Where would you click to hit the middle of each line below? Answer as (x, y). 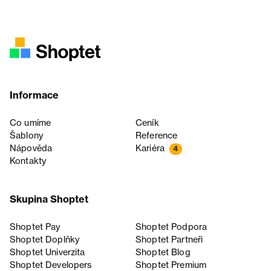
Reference (157, 136)
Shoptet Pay (35, 227)
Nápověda (31, 149)
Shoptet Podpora (171, 227)
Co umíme (31, 123)
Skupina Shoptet (49, 199)
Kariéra (150, 149)
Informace (34, 95)
